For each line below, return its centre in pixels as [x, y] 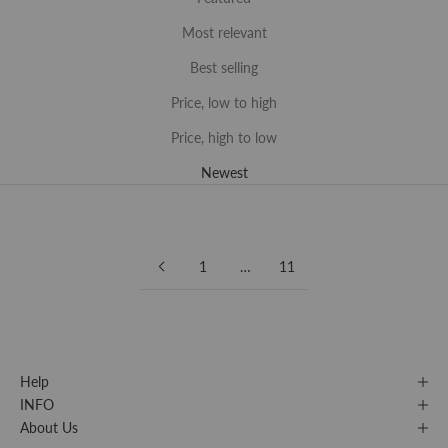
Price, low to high [224, 103]
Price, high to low [224, 138]
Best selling [224, 68]
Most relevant [224, 33]
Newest [224, 173]
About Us [49, 428]
